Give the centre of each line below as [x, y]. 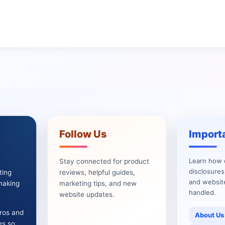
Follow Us [83, 134]
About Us [209, 215]
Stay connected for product [104, 161]
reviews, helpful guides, [97, 172]
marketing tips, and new [98, 183]
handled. [202, 192]
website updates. [87, 194]
